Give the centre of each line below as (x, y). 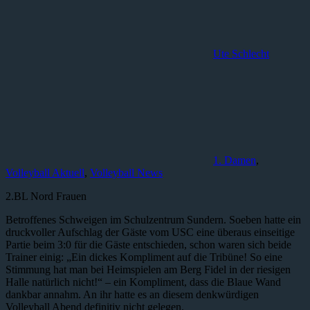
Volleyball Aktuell (45, 173)
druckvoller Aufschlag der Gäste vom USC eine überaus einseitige (150, 232)
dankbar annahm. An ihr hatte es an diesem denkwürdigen (132, 295)
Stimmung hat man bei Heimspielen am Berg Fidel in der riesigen (148, 270)
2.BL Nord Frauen (46, 197)
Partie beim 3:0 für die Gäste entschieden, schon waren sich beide (148, 245)
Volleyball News (126, 173)
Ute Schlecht (241, 54)
